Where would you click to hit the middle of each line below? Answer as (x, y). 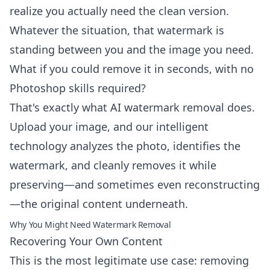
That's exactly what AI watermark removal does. (132, 107)
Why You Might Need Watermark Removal (90, 224)
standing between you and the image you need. (132, 49)
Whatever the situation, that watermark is (117, 30)
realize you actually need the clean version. (119, 11)
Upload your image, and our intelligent (109, 127)
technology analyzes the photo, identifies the (125, 146)
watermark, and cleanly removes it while (113, 165)
